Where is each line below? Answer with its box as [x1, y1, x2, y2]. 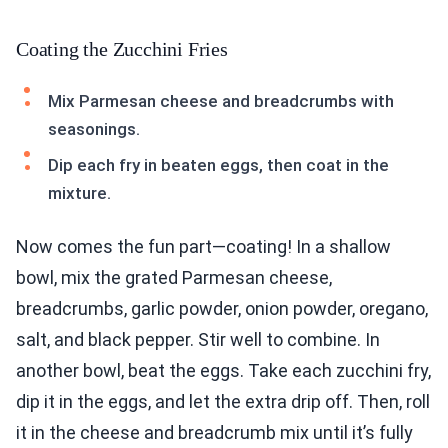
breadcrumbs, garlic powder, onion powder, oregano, [16, 298, 428, 320]
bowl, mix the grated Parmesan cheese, [16, 267, 332, 289]
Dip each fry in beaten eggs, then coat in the [48, 155, 389, 176]
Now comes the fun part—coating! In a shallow [16, 236, 391, 258]
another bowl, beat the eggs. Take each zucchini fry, [16, 360, 431, 382]
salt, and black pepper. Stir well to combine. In [16, 329, 380, 351]
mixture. [48, 183, 111, 204]
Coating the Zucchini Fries [16, 38, 228, 61]
